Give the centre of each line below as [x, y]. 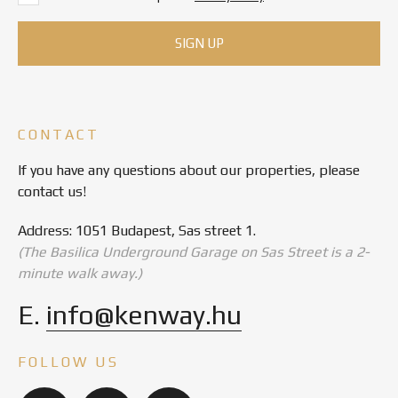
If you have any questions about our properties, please [189, 171]
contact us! [52, 192]
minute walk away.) [80, 274]
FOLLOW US [68, 362]
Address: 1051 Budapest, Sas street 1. [137, 231]
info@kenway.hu [144, 315]
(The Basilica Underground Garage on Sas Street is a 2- [194, 252]
